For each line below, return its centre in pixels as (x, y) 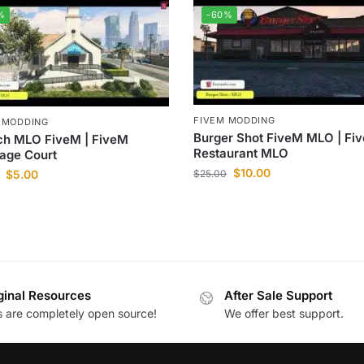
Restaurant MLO (241, 153)
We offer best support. (284, 313)
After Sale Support (278, 295)
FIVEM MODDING (234, 120)
